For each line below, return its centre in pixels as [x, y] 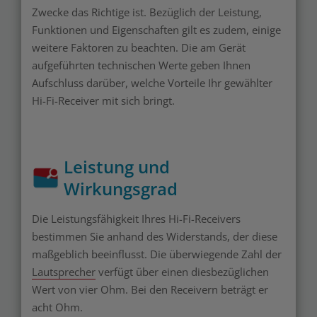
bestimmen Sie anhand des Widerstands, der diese [155, 237]
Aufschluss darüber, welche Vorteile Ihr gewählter [152, 83]
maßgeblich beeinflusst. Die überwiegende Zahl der [157, 254]
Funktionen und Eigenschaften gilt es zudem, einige [156, 30]
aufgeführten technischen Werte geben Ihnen [141, 65]
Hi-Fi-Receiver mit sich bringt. [103, 101]
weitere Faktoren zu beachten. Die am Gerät [139, 48]
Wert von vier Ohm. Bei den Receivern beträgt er [150, 290]
